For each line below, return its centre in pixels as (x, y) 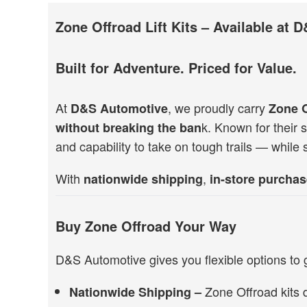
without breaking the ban (128, 127)
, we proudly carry (218, 108)
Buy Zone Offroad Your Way (146, 226)
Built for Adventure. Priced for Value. (176, 67)
